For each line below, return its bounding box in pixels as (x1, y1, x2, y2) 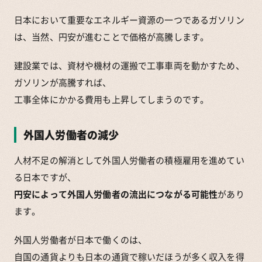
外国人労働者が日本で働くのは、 (14, 233, 147, 246)
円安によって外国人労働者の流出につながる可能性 (14, 187, 218, 201)
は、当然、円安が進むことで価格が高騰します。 (14, 30, 209, 43)
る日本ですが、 (14, 170, 76, 184)
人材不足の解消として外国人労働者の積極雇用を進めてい (14, 153, 244, 167)
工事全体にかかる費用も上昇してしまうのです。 (14, 92, 209, 106)
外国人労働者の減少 (23, 126, 119, 143)
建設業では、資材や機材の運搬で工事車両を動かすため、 (14, 58, 244, 72)
